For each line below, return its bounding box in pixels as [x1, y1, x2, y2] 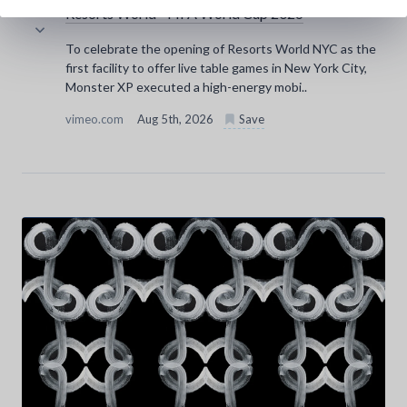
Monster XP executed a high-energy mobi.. [65, 78, 307, 94]
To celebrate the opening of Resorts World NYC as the [65, 40, 376, 56]
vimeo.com [65, 111, 126, 126]
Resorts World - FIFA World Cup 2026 [65, 4, 303, 22]
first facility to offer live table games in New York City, [65, 59, 367, 75]
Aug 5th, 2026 [137, 111, 216, 126]
